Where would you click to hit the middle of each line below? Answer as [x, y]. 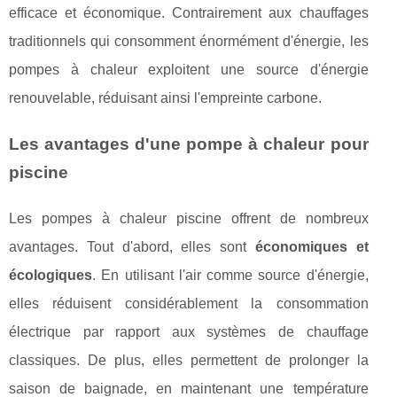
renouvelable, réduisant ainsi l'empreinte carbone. [165, 98]
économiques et [311, 247]
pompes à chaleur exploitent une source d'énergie [189, 70]
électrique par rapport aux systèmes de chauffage [189, 332]
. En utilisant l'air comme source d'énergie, [230, 276]
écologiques [51, 276]
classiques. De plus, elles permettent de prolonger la [189, 361]
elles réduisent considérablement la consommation [189, 304]
